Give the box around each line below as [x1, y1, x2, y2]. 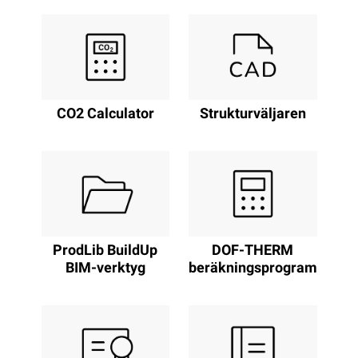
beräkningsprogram [189, 261, 317, 276]
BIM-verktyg [65, 261, 145, 276]
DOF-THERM [212, 243, 294, 259]
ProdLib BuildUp [53, 243, 158, 259]
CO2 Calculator [56, 106, 154, 122]
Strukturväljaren [199, 106, 306, 122]
